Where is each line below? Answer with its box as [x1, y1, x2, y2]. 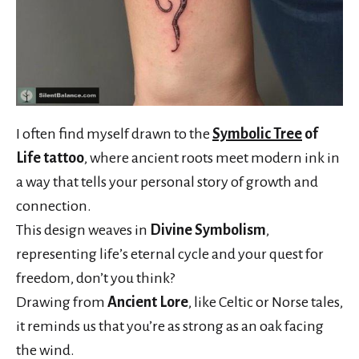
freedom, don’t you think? [16, 270, 175, 287]
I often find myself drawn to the [16, 126, 212, 143]
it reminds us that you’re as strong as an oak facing [16, 318, 324, 335]
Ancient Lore [107, 294, 188, 311]
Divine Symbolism [150, 222, 266, 239]
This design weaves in [16, 222, 150, 239]
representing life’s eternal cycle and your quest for [16, 246, 324, 263]
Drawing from [16, 294, 107, 311]
